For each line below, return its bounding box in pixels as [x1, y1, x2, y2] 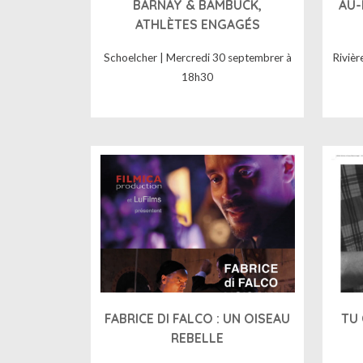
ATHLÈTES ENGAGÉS [135, 15, 260, 32]
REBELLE [171, 329, 224, 346]
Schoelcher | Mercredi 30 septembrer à [103, 51, 292, 65]
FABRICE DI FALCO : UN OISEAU [105, 310, 291, 327]
